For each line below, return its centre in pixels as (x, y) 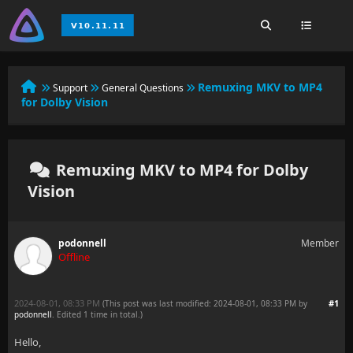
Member (320, 243)
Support (70, 88)
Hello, (28, 342)
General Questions (143, 88)
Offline (74, 257)
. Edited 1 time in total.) (97, 314)
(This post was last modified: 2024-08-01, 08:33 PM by (205, 303)
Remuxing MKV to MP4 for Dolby (180, 170)
